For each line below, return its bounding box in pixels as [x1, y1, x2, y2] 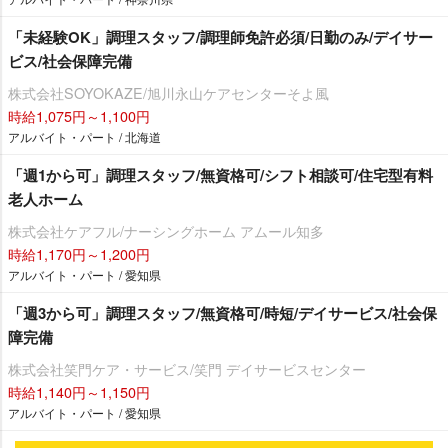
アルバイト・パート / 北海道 [8, 128, 161, 146]
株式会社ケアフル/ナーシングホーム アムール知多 [8, 220, 324, 242]
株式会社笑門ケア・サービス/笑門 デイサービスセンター [8, 358, 366, 380]
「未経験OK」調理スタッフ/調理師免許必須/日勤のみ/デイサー [8, 26, 433, 49]
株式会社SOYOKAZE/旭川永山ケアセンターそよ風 [8, 82, 329, 104]
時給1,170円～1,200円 [8, 243, 150, 265]
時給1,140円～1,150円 [8, 381, 150, 403]
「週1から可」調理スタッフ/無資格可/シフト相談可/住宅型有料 [8, 164, 433, 187]
